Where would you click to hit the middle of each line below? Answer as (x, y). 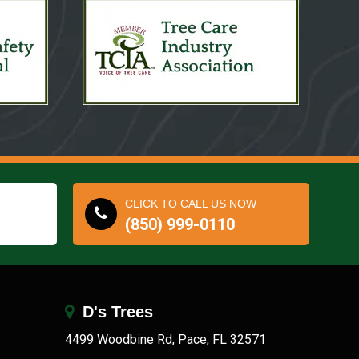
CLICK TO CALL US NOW (191, 203)
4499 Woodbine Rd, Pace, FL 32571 (165, 339)
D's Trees (115, 311)
